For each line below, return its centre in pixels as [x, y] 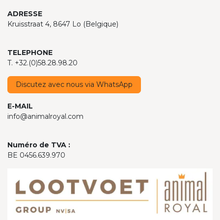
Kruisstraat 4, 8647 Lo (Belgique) [63, 24]
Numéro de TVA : [39, 145]
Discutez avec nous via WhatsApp [74, 84]
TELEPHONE [30, 52]
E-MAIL [20, 106]
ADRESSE [25, 14]
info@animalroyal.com [45, 116]
